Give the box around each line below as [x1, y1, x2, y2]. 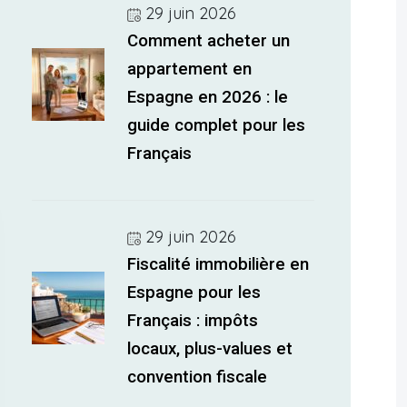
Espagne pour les [127, 283, 262, 303]
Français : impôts [127, 311, 259, 331]
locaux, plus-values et [127, 339, 293, 359]
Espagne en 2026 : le [127, 87, 289, 107]
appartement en [127, 59, 253, 79]
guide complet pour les [127, 115, 306, 135]
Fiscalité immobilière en [127, 254, 310, 274]
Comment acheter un [127, 31, 291, 51]
